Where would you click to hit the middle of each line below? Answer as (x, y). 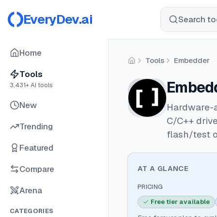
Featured (36, 148)
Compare (37, 169)
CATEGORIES (32, 211)
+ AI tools (39, 85)
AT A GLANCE (163, 168)
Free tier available (180, 202)
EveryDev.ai (58, 19)
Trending (36, 126)
